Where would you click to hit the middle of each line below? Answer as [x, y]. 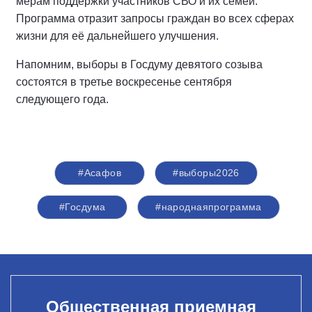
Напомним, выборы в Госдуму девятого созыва [139, 64]
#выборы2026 [206, 173]
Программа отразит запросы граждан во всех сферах [155, 18]
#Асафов [100, 173]
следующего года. [62, 99]
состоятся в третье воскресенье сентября [124, 82]
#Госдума [83, 207]
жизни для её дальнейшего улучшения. [119, 36]
